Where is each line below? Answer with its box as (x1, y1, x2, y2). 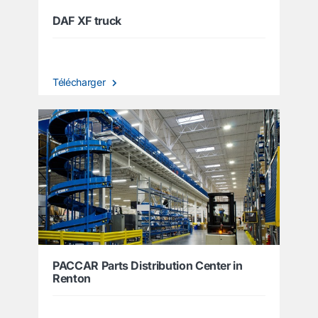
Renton (53, 271, 91, 285)
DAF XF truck (53, 13, 121, 28)
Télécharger (53, 75, 108, 88)
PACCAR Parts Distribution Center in (53, 258, 243, 273)
